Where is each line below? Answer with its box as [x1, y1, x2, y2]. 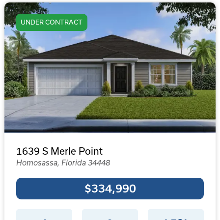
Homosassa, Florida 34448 [16, 158, 110, 167]
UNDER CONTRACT [20, 18, 82, 26]
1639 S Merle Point [16, 145, 103, 157]
